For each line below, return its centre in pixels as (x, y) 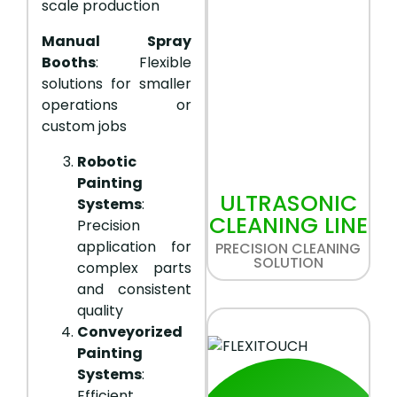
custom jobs (84, 127)
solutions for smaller (117, 84)
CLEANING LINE (288, 226)
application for (134, 247)
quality (100, 311)
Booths (69, 63)
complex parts (134, 269)
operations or (117, 105)
